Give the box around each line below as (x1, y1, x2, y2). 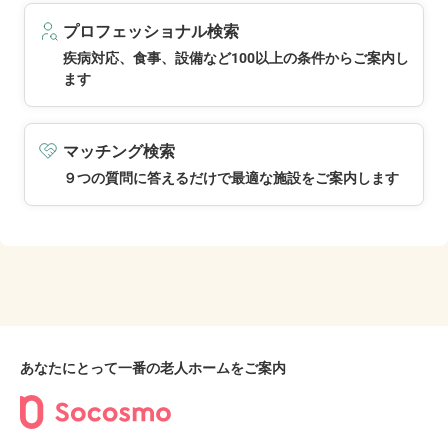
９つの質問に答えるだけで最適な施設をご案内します (63, 170, 399, 186)
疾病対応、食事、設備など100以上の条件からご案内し (63, 50, 409, 66)
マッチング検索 (63, 142, 175, 161)
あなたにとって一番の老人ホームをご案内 (20, 360, 286, 376)
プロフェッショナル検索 (63, 22, 239, 41)
